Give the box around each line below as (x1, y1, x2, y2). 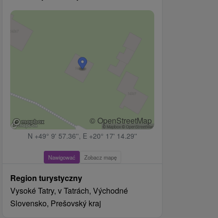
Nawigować (48, 153, 75, 162)
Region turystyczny (10, 172, 82, 184)
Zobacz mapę (84, 153, 117, 162)
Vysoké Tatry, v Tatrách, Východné (10, 185, 128, 197)
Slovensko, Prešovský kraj (10, 198, 101, 209)
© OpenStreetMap (90, 115, 152, 127)
